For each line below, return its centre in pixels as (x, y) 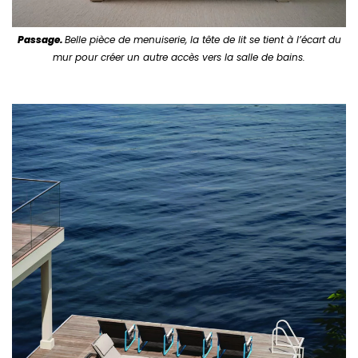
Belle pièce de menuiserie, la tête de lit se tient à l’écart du (203, 40)
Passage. (41, 40)
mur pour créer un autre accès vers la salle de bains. (179, 58)
